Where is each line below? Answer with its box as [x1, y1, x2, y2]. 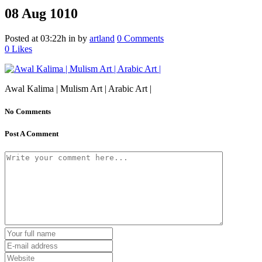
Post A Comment [5, 129, 58, 139]
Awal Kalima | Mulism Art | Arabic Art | [5, 83, 151, 94]
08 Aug [5, 5, 46, 21]
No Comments [5, 106, 51, 116]
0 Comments [117, 33, 164, 43]
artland [89, 33, 115, 43]
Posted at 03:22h [5, 33, 66, 43]
